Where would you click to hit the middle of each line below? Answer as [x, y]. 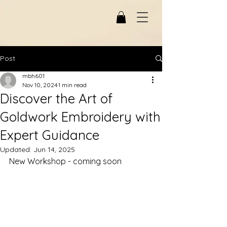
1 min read [72, 85]
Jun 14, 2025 [54, 149]
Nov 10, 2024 [40, 85]
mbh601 [33, 75]
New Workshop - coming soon [65, 161]
